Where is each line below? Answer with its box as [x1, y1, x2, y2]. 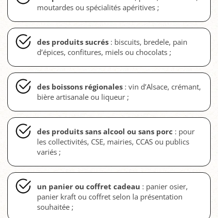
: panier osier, [140, 181, 188, 191]
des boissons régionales [37, 81, 123, 91]
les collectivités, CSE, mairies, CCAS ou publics [37, 136, 189, 146]
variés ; [37, 146, 61, 157]
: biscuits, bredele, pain [109, 36, 187, 47]
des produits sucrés [37, 36, 109, 47]
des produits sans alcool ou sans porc [37, 126, 173, 136]
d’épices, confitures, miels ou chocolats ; [37, 47, 171, 57]
